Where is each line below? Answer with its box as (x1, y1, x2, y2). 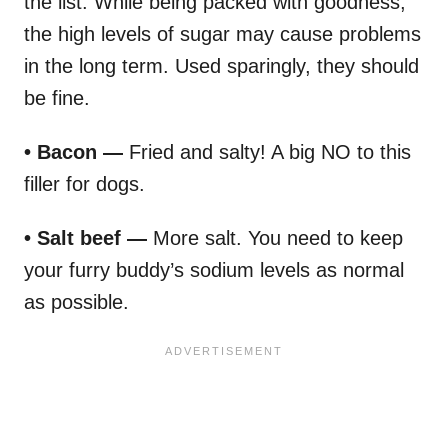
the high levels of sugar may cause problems (24, 22, 421, 45)
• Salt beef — (24, 226, 147, 249)
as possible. (24, 290, 129, 313)
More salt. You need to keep (147, 226, 403, 249)
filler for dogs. (24, 172, 145, 195)
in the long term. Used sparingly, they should (24, 54, 419, 77)
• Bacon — (24, 140, 123, 163)
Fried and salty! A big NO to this (123, 140, 411, 163)
